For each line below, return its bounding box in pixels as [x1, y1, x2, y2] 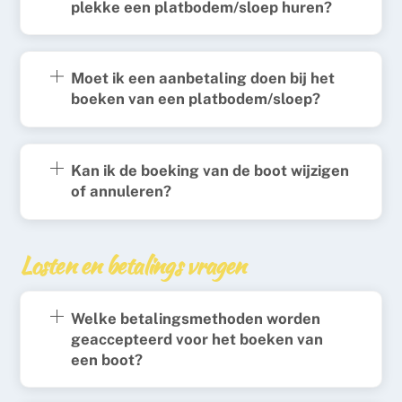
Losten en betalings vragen [20, 248, 246, 282]
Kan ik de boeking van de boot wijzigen [70, 162, 349, 180]
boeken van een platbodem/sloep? [70, 90, 320, 109]
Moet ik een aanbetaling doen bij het [70, 69, 335, 88]
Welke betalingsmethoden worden [70, 309, 320, 328]
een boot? [70, 350, 143, 369]
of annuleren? [70, 182, 171, 201]
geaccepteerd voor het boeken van [70, 329, 323, 348]
